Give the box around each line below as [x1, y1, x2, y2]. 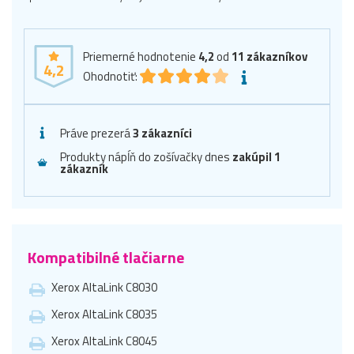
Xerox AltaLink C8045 [51, 331, 157, 350]
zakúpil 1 [232, 147, 281, 166]
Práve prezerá [60, 123, 133, 142]
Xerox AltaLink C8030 [51, 277, 157, 296]
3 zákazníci [133, 123, 192, 142]
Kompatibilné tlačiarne [28, 244, 184, 269]
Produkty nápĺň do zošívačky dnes [60, 147, 232, 166]
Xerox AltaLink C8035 [51, 304, 157, 323]
